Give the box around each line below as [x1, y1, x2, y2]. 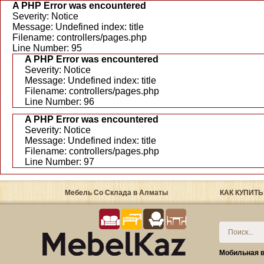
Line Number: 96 [25, 97, 94, 107]
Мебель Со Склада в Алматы [64, 189, 168, 197]
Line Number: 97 [25, 157, 94, 167]
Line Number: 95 [12, 43, 82, 53]
